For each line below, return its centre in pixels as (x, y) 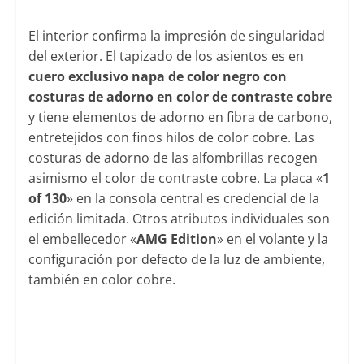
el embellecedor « (82, 239)
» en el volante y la (272, 239)
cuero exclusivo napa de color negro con (157, 77)
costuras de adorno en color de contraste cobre (180, 97)
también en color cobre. (102, 280)
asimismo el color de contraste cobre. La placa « (175, 178)
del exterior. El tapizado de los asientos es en (166, 56)
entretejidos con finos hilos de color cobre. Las (171, 138)
